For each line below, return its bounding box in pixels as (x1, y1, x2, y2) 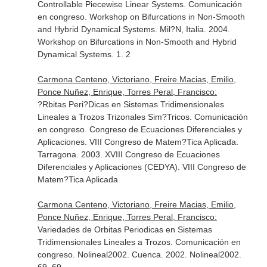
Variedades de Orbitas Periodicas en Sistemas (37, 225, 212, 234)
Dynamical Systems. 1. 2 (37, 49, 131, 59)
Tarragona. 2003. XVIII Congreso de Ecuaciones (37, 150, 220, 159)
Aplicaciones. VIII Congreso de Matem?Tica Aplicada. (37, 137, 238, 147)
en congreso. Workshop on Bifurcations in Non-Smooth (37, 12, 245, 21)
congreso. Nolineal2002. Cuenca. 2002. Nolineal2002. (37, 250, 241, 259)
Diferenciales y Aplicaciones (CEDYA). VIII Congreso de (37, 162, 246, 172)
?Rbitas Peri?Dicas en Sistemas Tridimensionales (37, 100, 224, 109)
